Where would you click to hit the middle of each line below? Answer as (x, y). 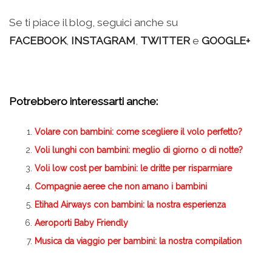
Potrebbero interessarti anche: (83, 102)
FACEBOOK (38, 41)
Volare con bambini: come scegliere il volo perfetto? (138, 132)
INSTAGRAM (103, 41)
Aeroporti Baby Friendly (81, 223)
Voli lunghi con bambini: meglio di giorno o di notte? (139, 150)
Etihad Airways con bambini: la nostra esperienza (130, 205)
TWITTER (165, 41)
